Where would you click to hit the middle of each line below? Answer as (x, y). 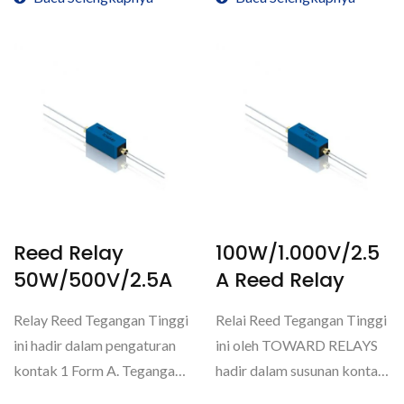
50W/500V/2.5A (93, 280)
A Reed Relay (280, 280)
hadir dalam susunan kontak (301, 370)
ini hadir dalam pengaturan (95, 345)
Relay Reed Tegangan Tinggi (101, 320)
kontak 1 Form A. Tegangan (98, 370)
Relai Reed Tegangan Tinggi (301, 320)
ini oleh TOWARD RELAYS (297, 345)
